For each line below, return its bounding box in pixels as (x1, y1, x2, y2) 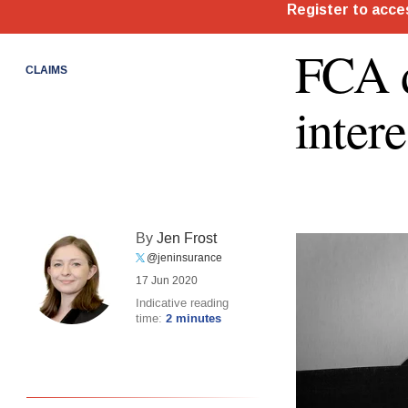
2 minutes (165, 311, 221, 328)
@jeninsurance (146, 250, 222, 266)
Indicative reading (135, 295, 229, 311)
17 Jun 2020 (135, 273, 198, 289)
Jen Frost (156, 229, 217, 249)
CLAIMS (25, 62, 67, 78)
